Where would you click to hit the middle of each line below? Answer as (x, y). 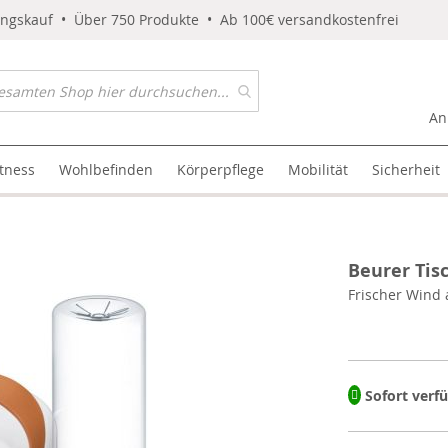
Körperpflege (221, 169)
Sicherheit (406, 169)
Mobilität (318, 169)
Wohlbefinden (106, 169)
